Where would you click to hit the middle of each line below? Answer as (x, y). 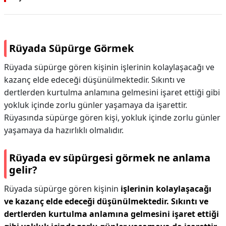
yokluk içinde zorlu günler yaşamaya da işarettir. (96, 105)
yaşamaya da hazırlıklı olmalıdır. (64, 130)
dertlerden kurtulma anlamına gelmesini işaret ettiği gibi (112, 92)
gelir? (23, 170)
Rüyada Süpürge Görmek (71, 48)
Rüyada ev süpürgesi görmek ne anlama (110, 158)
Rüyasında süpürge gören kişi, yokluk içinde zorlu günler (112, 118)
